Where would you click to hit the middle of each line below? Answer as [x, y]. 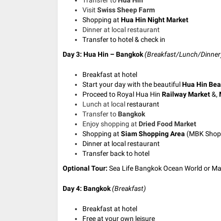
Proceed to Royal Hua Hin [122, 94]
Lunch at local [105, 104]
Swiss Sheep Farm [126, 10]
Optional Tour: [85, 168]
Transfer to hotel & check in [124, 39]
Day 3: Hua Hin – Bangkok [104, 54]
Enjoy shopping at [110, 124]
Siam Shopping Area [153, 133]
